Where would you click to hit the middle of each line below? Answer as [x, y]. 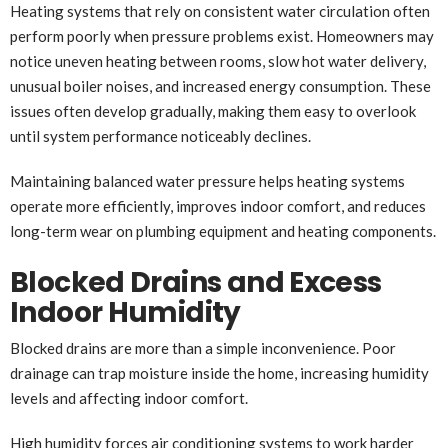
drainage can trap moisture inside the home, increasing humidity [219, 372]
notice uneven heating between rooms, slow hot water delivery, [218, 60]
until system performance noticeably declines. [160, 135]
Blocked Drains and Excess [196, 282]
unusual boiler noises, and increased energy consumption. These [220, 85]
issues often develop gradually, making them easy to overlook [213, 110]
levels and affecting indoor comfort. [129, 397]
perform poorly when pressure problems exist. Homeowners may [222, 35]
